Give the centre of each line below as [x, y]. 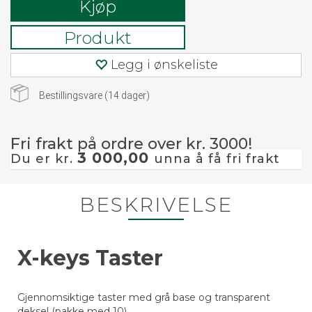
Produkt [97, 38]
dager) [134, 95]
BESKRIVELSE [156, 205]
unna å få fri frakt [217, 159]
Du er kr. [44, 159]
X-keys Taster [90, 258]
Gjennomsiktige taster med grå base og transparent [144, 297]
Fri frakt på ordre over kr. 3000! [131, 144]
